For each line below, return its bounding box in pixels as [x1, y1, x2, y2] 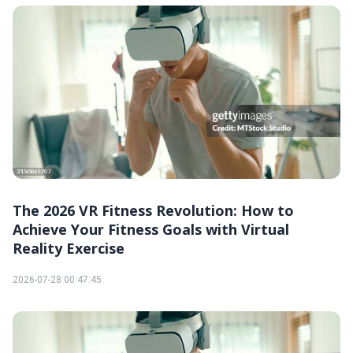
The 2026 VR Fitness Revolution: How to [13, 200, 294, 220]
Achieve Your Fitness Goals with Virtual [13, 219, 289, 239]
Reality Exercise [13, 238, 124, 258]
